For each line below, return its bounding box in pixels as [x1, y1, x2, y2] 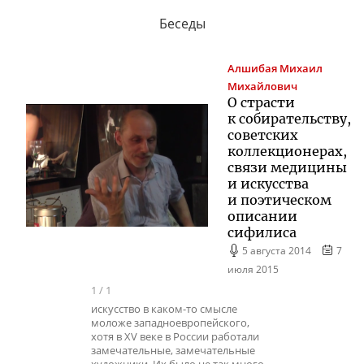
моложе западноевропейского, [91, 316, 249, 331]
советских [227, 126, 298, 143]
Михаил [279, 61, 323, 76]
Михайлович [227, 79, 297, 93]
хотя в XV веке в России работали [91, 330, 259, 344]
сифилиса [227, 223, 297, 240]
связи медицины [227, 158, 347, 175]
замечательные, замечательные [91, 344, 255, 358]
